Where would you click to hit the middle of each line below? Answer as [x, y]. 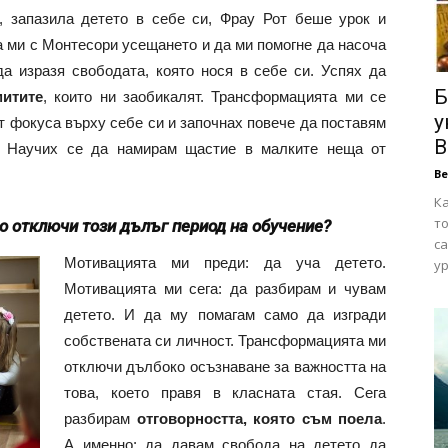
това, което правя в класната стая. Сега [225, 392]
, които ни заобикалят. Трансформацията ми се [214, 96]
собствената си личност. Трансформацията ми [225, 340]
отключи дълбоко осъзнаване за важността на [225, 366]
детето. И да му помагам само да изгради [225, 314]
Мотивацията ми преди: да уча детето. [225, 262]
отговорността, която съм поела [259, 418]
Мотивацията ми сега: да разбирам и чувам [225, 288]
